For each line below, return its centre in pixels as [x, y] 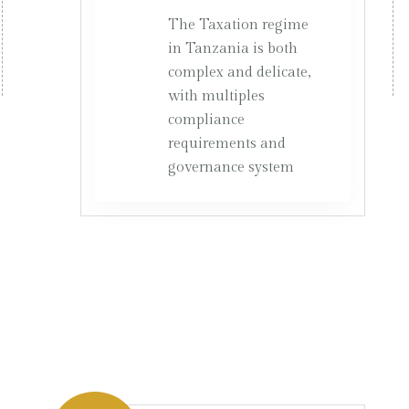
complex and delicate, [239, 73]
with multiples [216, 96]
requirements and [227, 144]
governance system [231, 168]
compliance [206, 120]
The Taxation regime [238, 25]
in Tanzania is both [233, 49]
